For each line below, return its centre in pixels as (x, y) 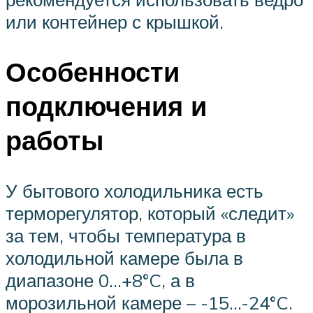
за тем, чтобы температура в (126, 236)
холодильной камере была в (124, 258)
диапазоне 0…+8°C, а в (100, 281)
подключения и (106, 106)
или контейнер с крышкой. (115, 21)
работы (54, 140)
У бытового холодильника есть (134, 191)
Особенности (93, 72)
